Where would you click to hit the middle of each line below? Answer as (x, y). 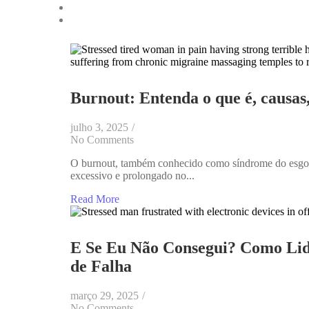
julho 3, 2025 (99, 127)
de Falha (101, 266)
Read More (95, 199)
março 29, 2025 (104, 295)
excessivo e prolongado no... (132, 175)
